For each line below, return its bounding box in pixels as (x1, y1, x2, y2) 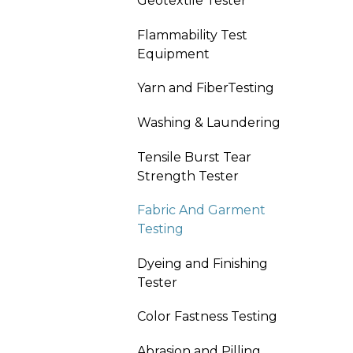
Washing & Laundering (137, 114, 281, 130)
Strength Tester (137, 168, 239, 184)
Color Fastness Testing (137, 309, 277, 325)
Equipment (137, 46, 210, 61)
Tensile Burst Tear (137, 149, 251, 165)
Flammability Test (137, 27, 247, 43)
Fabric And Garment (137, 203, 266, 218)
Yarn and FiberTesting (137, 80, 274, 96)
